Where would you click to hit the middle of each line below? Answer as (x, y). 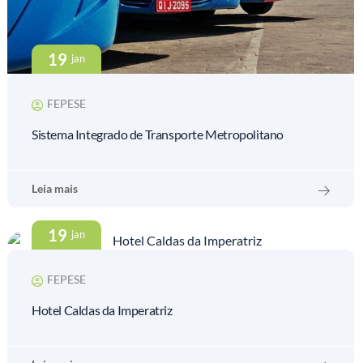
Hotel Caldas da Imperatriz (102, 310)
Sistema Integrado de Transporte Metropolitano (158, 134)
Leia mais (55, 188)
